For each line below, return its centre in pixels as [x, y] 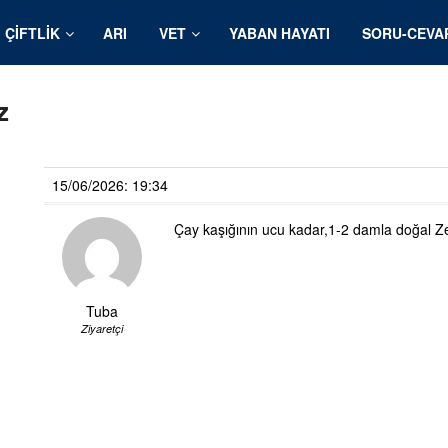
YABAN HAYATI [279, 32]
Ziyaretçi [101, 328]
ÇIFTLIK [32, 32]
